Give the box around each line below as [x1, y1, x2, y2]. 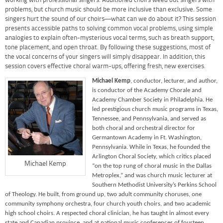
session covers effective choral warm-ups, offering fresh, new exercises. [5, 63, 206, 70]
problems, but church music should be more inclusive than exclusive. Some [5, 6, 212, 13]
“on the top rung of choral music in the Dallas [92, 163, 212, 169]
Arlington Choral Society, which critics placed [92, 153, 211, 160]
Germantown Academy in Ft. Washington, [92, 134, 202, 141]
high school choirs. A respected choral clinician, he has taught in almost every [5, 210, 209, 217]
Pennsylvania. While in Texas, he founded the [92, 144, 210, 150]
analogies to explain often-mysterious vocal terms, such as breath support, [5, 34, 214, 41]
